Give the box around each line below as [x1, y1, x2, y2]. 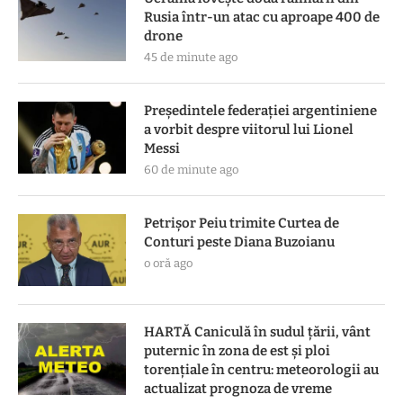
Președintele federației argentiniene [144, 103, 377, 120]
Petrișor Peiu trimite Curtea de [144, 215, 339, 232]
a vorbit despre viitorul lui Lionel [144, 121, 354, 139]
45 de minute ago [144, 50, 237, 65]
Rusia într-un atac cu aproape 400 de [144, 9, 380, 26]
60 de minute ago [144, 163, 238, 177]
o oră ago [144, 256, 193, 271]
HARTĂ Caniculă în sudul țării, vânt [144, 324, 371, 341]
